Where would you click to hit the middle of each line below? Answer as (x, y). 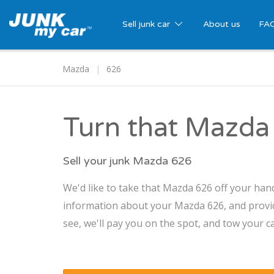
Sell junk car (147, 24)
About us (221, 24)
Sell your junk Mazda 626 (127, 161)
